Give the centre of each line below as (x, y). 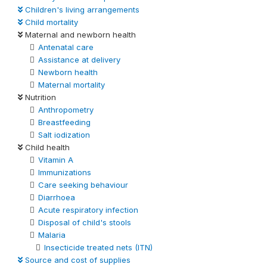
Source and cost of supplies (77, 260)
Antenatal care (66, 47)
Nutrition (39, 97)
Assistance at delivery (79, 60)
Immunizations (65, 172)
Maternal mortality (72, 85)
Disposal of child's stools (85, 222)
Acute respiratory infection (88, 210)
